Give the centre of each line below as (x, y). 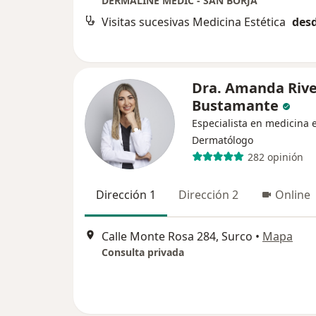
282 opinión (275, 157)
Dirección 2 (208, 195)
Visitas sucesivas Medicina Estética (194, 22)
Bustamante (235, 105)
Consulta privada (143, 253)
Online (293, 195)
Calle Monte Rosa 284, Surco (177, 237)
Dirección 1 (126, 195)
